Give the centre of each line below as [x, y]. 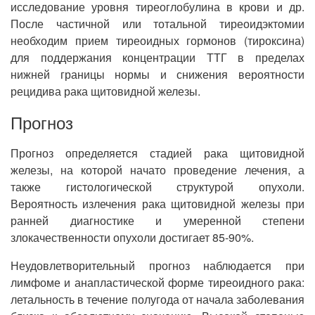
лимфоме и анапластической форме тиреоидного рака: [157, 282]
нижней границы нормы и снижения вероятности [157, 74]
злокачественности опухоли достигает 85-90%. [132, 237]
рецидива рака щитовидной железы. [105, 91]
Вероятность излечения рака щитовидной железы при [157, 204]
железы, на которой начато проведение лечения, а [157, 170]
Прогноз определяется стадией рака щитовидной [157, 153]
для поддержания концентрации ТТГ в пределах [157, 57]
